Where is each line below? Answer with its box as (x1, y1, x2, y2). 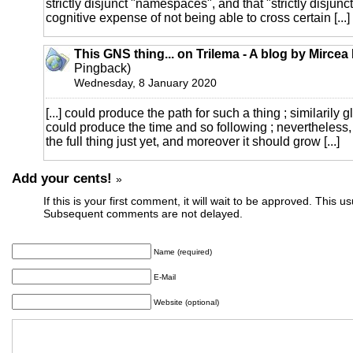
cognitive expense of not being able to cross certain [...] (46, 10, 350, 24)
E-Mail (154, 272, 176, 281)
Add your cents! (12, 169, 112, 186)
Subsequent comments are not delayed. (43, 206, 243, 220)
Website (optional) (154, 297, 219, 307)
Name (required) (154, 247, 212, 256)
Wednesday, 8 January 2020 (74, 76, 217, 89)
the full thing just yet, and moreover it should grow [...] (46, 134, 340, 148)
